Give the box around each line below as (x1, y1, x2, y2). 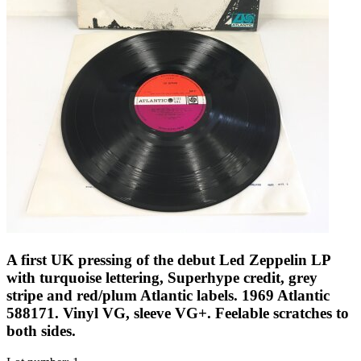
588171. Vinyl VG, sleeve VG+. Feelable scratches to (6, 305, 349, 322)
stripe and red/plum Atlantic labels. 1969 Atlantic (6, 287, 330, 305)
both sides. (6, 322, 76, 340)
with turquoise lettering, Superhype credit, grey (6, 269, 317, 287)
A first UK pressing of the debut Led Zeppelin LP (6, 251, 330, 269)
